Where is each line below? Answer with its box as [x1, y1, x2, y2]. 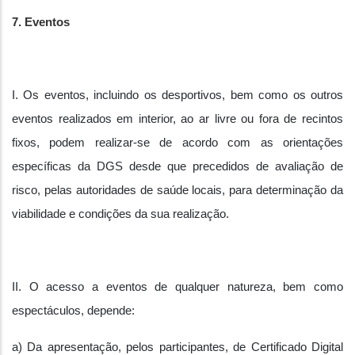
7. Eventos [12, 16, 70, 29]
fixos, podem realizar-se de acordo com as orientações [12, 136, 343, 149]
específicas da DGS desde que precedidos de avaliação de [12, 160, 343, 173]
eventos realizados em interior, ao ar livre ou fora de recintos [12, 113, 343, 125]
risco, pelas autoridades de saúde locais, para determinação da [12, 184, 343, 197]
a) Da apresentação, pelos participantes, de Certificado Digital [12, 341, 343, 353]
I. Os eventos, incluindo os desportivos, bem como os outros [12, 89, 343, 101]
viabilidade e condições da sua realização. [12, 208, 229, 220]
